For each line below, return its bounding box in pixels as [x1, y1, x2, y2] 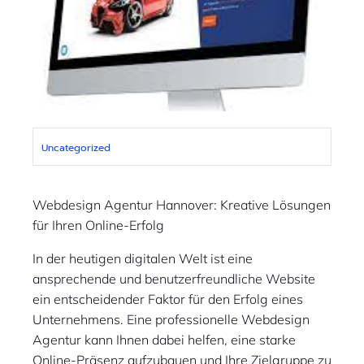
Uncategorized [41, 141, 110, 155]
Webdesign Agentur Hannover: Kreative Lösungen [32, 197, 331, 213]
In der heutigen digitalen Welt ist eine [32, 250, 253, 266]
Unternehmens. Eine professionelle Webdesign [32, 311, 310, 327]
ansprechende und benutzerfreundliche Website [32, 271, 315, 287]
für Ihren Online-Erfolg [32, 217, 164, 233]
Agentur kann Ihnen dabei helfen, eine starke [32, 331, 296, 348]
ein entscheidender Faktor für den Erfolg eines [32, 291, 303, 307]
